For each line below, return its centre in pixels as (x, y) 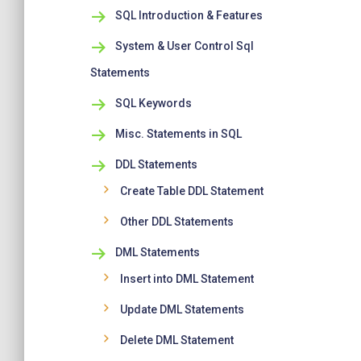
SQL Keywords (153, 103)
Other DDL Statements (177, 222)
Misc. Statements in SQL (178, 134)
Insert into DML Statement (187, 279)
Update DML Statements (182, 309)
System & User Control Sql (184, 46)
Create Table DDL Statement (192, 191)
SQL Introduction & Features (189, 15)
